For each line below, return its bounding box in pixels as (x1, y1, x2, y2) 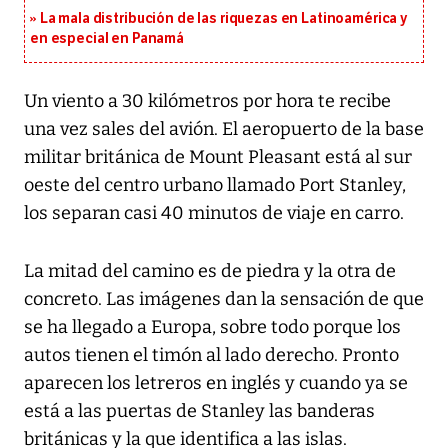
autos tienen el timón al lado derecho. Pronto (24, 344, 399, 367)
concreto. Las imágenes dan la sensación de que (24, 288, 424, 311)
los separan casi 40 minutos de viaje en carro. (24, 202, 404, 225)
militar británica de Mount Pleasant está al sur (24, 146, 412, 169)
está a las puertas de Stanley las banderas (24, 400, 375, 423)
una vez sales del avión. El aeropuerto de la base (24, 118, 424, 141)
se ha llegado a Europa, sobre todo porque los (24, 316, 401, 339)
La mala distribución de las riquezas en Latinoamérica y (39, 10, 409, 28)
